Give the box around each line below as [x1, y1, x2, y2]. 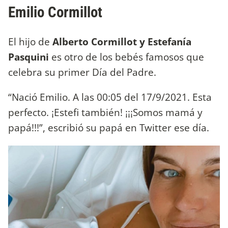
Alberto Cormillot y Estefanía [52, 35, 191, 49]
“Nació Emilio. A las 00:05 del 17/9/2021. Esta [8, 90, 212, 104]
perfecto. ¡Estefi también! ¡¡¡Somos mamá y [8, 105, 203, 120]
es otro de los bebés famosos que [51, 50, 204, 64]
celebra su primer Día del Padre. [8, 65, 159, 79]
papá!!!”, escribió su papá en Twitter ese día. [8, 121, 209, 135]
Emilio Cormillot [8, 3, 102, 21]
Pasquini [8, 50, 51, 64]
